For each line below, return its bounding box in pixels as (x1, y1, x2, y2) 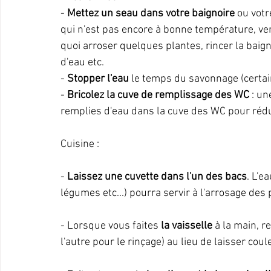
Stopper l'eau (67, 73, 129, 85)
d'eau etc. (60, 56, 104, 69)
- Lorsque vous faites (60, 220, 161, 232)
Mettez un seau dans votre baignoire (67, 7, 235, 20)
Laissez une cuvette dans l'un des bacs (67, 171, 247, 183)
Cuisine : (60, 138, 99, 151)
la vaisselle (161, 220, 212, 232)
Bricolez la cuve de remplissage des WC (67, 89, 249, 102)
